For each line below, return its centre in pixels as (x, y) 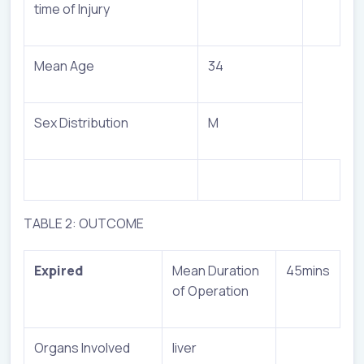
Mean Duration (216, 270)
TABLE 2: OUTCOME (84, 223)
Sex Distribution (81, 122)
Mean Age (64, 65)
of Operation (210, 290)
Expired (58, 270)
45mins (308, 270)
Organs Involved (82, 347)
